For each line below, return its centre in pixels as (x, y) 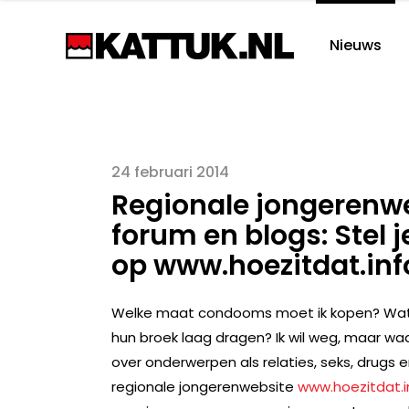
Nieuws (356, 45)
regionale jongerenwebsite (204, 387)
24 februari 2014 (170, 172)
